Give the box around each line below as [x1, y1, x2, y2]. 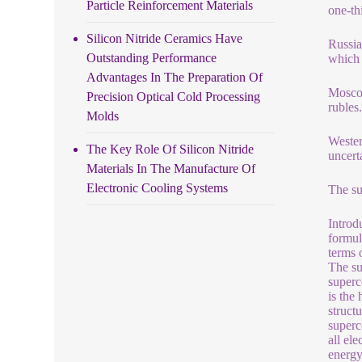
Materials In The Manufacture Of [86, 161, 256, 175]
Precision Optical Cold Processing [86, 89, 261, 103]
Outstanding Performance [86, 50, 217, 65]
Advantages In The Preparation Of [86, 69, 263, 84]
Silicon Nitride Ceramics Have [86, 31, 243, 45]
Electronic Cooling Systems [86, 180, 229, 195]
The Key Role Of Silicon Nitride [86, 141, 255, 156]
